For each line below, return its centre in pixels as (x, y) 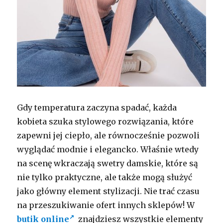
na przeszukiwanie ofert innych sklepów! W (106, 205)
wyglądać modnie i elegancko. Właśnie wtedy (108, 149)
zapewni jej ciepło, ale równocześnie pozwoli (109, 135)
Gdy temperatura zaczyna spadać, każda (97, 107)
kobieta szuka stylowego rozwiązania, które (106, 121)
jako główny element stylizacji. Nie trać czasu (109, 191)
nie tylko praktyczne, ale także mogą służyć (105, 177)
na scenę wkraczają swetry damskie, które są (108, 163)
